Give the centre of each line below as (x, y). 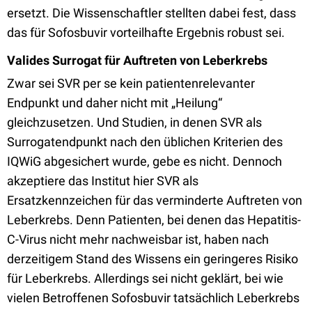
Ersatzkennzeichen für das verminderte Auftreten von (155, 200)
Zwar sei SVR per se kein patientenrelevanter (131, 83)
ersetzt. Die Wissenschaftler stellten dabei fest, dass (151, 13)
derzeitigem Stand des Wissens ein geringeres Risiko (153, 259)
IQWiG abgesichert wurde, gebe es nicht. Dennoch (145, 161)
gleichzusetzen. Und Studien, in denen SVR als (134, 122)
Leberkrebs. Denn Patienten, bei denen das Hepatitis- (154, 220)
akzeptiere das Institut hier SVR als (103, 181)
